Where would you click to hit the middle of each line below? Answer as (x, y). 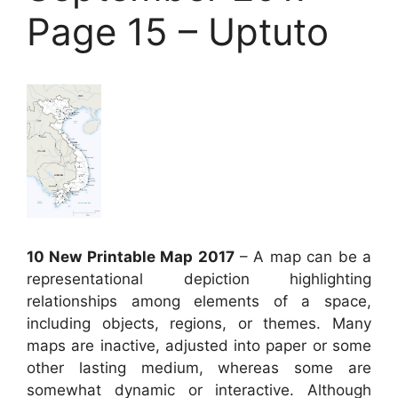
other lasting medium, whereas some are (199, 368)
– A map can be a (303, 257)
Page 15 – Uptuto (178, 31)
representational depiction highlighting (199, 279)
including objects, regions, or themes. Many (199, 323)
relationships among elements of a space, (199, 301)
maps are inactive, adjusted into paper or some (199, 346)
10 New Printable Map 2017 (131, 257)
